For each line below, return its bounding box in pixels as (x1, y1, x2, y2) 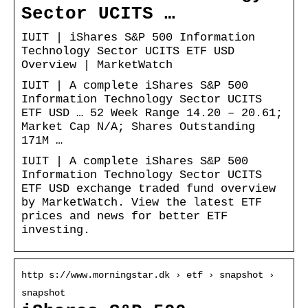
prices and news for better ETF (21, 209, 228, 223)
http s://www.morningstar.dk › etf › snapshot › (21, 269, 274, 280)
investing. (21, 223, 90, 236)
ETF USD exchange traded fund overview (21, 181, 276, 195)
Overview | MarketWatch (21, 58, 173, 71)
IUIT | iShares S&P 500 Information (21, 30, 255, 44)
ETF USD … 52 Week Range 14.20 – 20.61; (21, 106, 283, 120)
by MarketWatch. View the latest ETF (21, 195, 262, 209)
